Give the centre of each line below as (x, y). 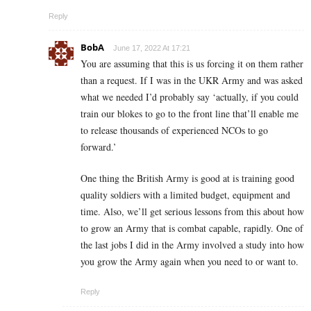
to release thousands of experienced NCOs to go (174, 131)
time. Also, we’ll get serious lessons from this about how (192, 212)
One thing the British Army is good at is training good (187, 178)
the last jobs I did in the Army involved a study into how (192, 245)
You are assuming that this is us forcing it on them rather (192, 64)
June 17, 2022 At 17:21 (152, 48)
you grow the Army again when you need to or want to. (190, 262)
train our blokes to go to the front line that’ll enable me (190, 114)
